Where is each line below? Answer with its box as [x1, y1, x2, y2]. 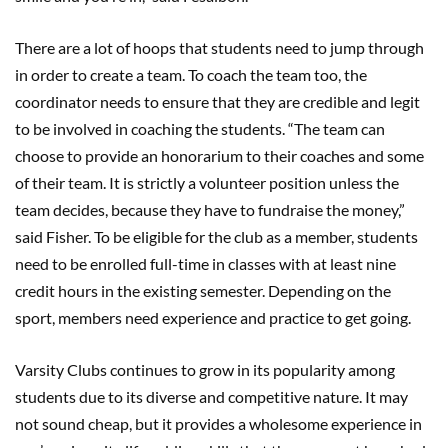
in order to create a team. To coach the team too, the [15, 64, 367, 84]
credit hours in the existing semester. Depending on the [15, 280, 391, 300]
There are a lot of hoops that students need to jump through [15, 37, 424, 57]
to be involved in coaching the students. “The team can [15, 118, 385, 138]
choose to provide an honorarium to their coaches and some [15, 145, 424, 165]
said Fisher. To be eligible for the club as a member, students [15, 226, 418, 246]
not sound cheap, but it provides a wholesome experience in [15, 413, 422, 433]
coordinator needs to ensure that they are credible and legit [15, 91, 420, 111]
